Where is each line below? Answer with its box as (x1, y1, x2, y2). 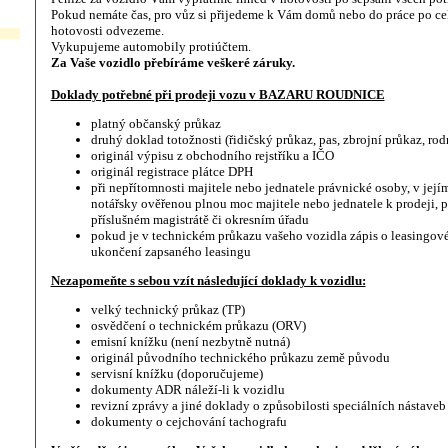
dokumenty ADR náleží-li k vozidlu (90, 382, 285, 397)
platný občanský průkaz (90, 116, 221, 131)
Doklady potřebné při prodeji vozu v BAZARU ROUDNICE (50, 87, 385, 102)
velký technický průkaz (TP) (90, 302, 245, 317)
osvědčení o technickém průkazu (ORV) (90, 318, 306, 333)
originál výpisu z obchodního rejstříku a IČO (90, 148, 334, 163)
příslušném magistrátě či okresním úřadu (90, 212, 309, 227)
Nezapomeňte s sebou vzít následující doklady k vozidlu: (50, 273, 366, 288)
